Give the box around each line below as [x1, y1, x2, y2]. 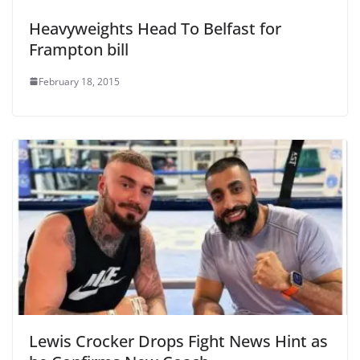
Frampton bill [29, 38, 129, 60]
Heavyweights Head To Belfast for [29, 17, 281, 39]
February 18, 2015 [39, 74, 120, 88]
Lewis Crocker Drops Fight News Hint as [29, 330, 328, 353]
